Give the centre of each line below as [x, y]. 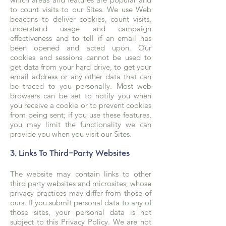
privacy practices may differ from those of [81, 193]
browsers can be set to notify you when [81, 96]
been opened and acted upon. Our [81, 48]
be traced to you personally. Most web [81, 86]
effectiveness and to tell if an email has [81, 38]
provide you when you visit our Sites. [71, 134]
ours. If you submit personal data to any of [81, 203]
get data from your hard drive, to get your [81, 67]
